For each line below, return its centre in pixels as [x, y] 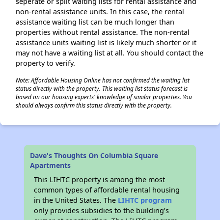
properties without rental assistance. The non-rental [103, 32]
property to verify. [45, 63]
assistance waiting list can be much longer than [95, 22]
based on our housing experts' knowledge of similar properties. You [104, 97]
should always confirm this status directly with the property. [94, 105]
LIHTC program [145, 200]
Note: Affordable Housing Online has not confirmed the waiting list [103, 80]
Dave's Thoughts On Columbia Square [94, 155]
